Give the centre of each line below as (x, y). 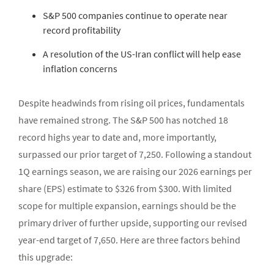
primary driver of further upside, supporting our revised (133, 223)
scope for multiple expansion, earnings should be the (127, 206)
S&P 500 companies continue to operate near (135, 16)
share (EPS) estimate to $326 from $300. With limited (125, 189)
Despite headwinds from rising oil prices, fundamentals (131, 103)
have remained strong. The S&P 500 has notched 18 (123, 120)
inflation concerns (80, 69)
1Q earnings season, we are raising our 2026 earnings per (135, 172)
